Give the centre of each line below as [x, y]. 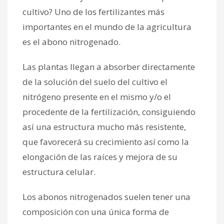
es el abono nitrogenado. [71, 41]
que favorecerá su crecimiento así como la [106, 141]
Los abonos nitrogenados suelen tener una [106, 196]
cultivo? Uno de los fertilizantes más [93, 11]
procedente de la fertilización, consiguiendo [109, 111]
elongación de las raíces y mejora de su [100, 156]
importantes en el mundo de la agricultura [107, 26]
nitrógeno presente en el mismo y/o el [97, 96]
